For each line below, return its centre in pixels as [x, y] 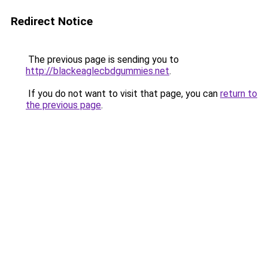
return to [239, 94]
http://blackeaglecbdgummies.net [98, 71]
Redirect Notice [52, 21]
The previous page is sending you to [102, 60]
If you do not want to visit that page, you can [123, 94]
